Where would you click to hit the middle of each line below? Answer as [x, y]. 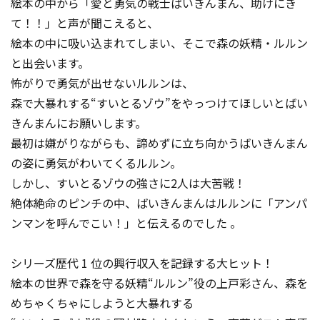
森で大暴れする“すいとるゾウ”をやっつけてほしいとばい [159, 103]
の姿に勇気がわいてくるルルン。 [96, 163]
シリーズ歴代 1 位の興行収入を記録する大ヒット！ [142, 263]
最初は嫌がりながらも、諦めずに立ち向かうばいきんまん [159, 143]
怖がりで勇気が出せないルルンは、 [102, 83]
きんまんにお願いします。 [79, 123]
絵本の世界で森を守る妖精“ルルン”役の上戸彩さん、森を [159, 283]
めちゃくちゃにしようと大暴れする [102, 303]
